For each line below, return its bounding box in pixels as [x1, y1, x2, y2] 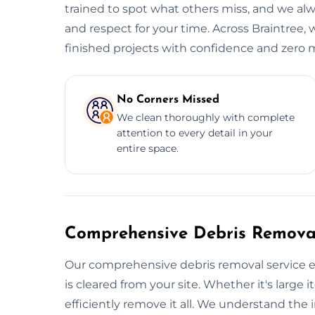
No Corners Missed [117, 94, 219, 105]
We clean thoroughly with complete [117, 110, 295, 124]
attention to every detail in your [117, 126, 273, 139]
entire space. [117, 141, 179, 155]
